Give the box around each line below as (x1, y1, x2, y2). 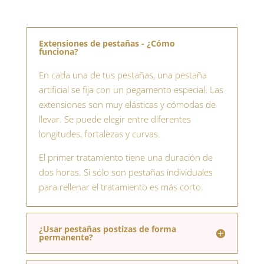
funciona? (38, 46, 78, 58)
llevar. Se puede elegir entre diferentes (38, 113, 191, 126)
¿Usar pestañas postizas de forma (38, 223, 176, 235)
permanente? (38, 232, 93, 243)
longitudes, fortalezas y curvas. (38, 128, 160, 140)
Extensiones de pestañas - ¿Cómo (38, 38, 175, 49)
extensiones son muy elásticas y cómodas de (38, 98, 216, 111)
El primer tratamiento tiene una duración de (38, 151, 213, 164)
